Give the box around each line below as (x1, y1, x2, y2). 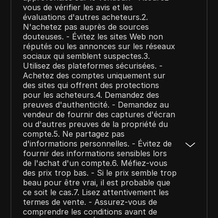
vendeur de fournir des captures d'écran (23, 109, 176, 119)
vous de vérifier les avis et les (23, 2, 133, 12)
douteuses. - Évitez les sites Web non (23, 31, 163, 41)
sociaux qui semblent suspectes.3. (23, 51, 150, 61)
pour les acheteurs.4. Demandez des (23, 90, 160, 100)
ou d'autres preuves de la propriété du (23, 119, 168, 129)
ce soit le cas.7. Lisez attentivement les (23, 187, 169, 197)
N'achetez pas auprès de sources (23, 21, 149, 32)
